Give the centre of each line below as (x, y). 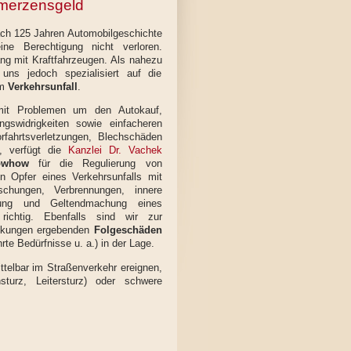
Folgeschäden (128, 230)
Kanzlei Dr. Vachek (115, 150)
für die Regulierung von (95, 164)
